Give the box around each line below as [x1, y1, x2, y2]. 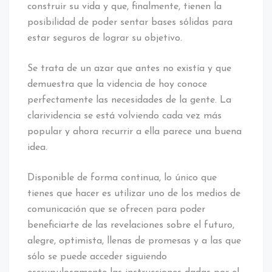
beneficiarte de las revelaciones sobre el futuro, [27, 220, 234, 230]
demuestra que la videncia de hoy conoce [27, 79, 207, 89]
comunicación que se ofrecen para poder [27, 204, 205, 214]
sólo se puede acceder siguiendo [27, 251, 167, 262]
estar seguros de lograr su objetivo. [27, 33, 182, 43]
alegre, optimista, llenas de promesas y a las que [27, 236, 241, 246]
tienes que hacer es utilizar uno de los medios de [27, 188, 240, 199]
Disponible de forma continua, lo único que [27, 172, 217, 183]
